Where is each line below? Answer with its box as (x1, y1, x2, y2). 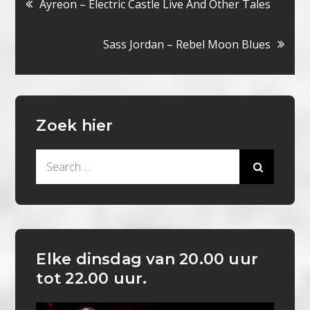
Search (35, 151, 71, 167)
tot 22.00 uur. (36, 269, 147, 289)
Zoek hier (36, 116, 113, 136)
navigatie (25, 21, 159, 58)
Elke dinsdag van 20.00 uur (36, 250, 259, 269)
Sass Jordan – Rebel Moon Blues (102, 37, 271, 53)
